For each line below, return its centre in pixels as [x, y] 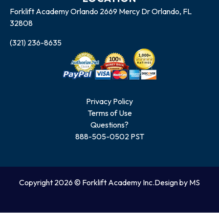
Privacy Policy [109, 101]
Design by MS [177, 183]
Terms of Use [109, 113]
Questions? [109, 125]
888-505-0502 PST [109, 137]
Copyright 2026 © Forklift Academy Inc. [87, 183]
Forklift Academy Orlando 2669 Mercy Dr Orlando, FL [101, 11]
